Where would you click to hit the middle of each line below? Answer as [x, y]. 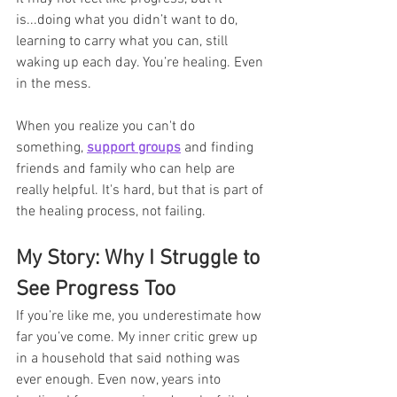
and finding [219, 148]
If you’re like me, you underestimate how [140, 316]
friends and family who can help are [127, 169]
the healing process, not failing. [113, 211]
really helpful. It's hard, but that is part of [141, 190]
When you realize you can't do [107, 126]
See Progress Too [96, 289]
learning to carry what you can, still [124, 41]
